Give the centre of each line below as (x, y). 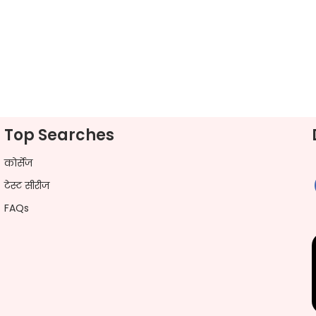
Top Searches (60, 135)
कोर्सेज (19, 163)
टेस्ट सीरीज (27, 185)
